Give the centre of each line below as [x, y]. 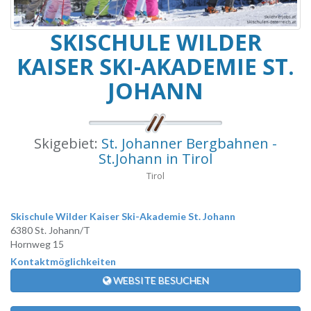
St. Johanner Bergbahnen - [189, 144]
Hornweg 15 [37, 244]
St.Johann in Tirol [155, 159]
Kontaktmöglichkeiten [63, 262]
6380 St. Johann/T [50, 230]
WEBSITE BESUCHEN [160, 280]
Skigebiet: [68, 144]
